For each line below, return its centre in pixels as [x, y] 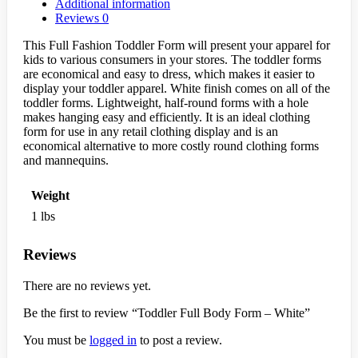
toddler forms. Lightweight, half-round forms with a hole [166, 102]
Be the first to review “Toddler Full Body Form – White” [167, 313]
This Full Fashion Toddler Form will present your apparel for [177, 45]
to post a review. [179, 340]
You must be [56, 340]
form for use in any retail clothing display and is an [151, 131]
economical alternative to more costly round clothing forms [171, 145]
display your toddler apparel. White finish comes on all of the [177, 88]
